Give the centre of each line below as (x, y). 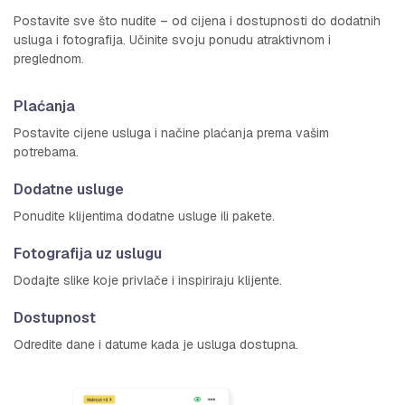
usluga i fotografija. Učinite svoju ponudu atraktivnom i (172, 40)
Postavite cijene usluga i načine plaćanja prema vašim (171, 133)
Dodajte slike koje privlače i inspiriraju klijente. (148, 281)
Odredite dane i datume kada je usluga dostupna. (156, 345)
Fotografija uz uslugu (88, 254)
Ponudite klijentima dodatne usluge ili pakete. (144, 217)
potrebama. (46, 152)
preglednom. (49, 59)
